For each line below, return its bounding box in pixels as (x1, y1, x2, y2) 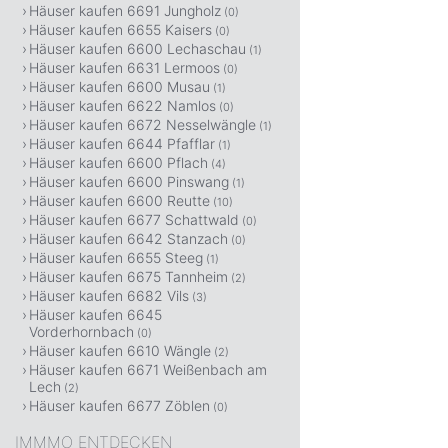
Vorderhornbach (29, 323, 134, 340)
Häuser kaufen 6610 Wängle (29, 342, 211, 359)
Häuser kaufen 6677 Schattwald (29, 211, 239, 228)
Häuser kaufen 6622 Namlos (29, 97, 216, 114)
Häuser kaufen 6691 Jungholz (29, 2, 221, 19)
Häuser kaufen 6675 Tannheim (29, 268, 228, 285)
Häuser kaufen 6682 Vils (29, 287, 189, 304)
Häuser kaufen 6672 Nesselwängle (29, 116, 256, 133)
